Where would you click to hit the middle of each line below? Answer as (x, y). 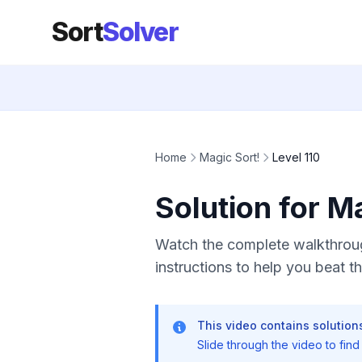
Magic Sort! (229, 157)
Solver (140, 32)
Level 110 (296, 157)
